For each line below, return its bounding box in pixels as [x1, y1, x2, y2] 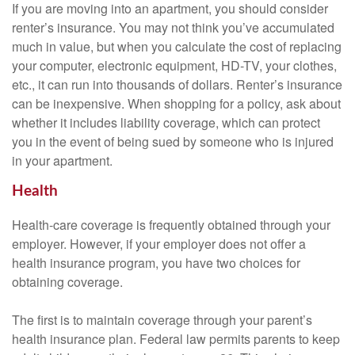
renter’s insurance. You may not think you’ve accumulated [12, 18, 334, 37]
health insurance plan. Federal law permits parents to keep [12, 330, 340, 349]
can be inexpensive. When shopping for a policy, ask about [12, 94, 341, 113]
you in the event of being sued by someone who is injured [12, 132, 334, 151]
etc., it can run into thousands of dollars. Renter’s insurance [12, 75, 342, 94]
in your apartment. [12, 151, 113, 170]
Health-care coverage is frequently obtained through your [12, 216, 330, 235]
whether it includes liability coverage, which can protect [12, 113, 320, 132]
